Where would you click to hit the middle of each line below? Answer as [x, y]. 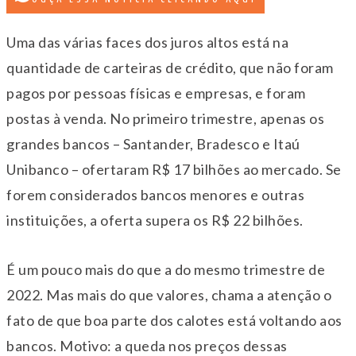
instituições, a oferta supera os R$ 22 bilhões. [155, 220]
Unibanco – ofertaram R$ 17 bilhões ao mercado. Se [174, 169]
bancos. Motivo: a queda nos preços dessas [147, 345]
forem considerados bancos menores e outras [155, 194]
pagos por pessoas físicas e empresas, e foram [156, 93]
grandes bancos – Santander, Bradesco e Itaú [153, 143]
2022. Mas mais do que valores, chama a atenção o [169, 294]
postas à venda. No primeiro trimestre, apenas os [165, 118]
